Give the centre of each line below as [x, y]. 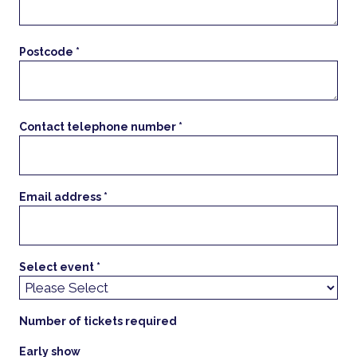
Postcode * [50, 52]
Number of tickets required [98, 322]
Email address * [64, 197]
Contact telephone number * [101, 127]
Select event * [60, 267]
